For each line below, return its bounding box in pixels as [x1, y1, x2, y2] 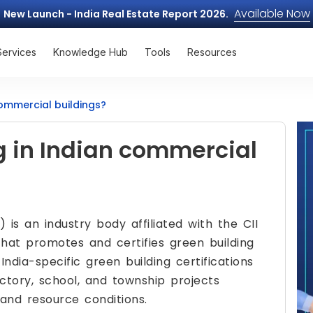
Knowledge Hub [53, 46, 128, 58]
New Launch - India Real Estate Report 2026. [3, 7, 228, 21]
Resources [187, 46, 237, 58]
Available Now [233, 5, 310, 22]
